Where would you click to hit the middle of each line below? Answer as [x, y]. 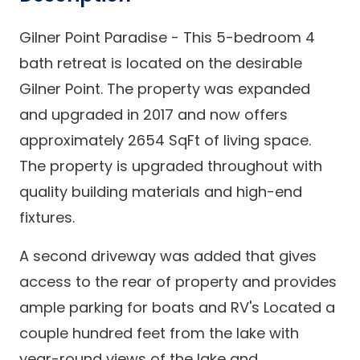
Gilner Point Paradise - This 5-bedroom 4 [167, 37]
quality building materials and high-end [161, 192]
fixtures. [47, 217]
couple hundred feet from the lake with [159, 333]
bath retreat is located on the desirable [161, 63]
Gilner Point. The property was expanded [165, 89]
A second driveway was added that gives [168, 256]
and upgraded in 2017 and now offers [153, 115]
